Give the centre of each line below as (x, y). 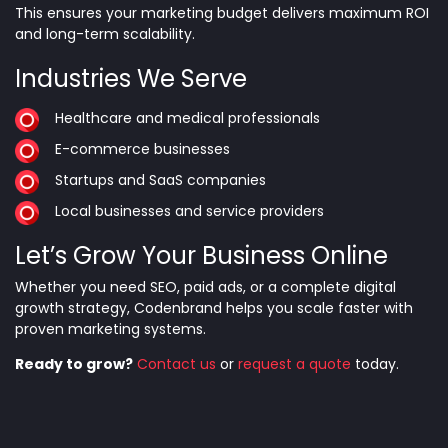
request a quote (294, 363)
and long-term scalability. (105, 33)
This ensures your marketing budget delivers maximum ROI (222, 12)
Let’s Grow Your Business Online (201, 255)
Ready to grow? (74, 363)
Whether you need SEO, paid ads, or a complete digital (205, 286)
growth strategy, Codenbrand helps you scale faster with (214, 307)
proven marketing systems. (110, 328)
